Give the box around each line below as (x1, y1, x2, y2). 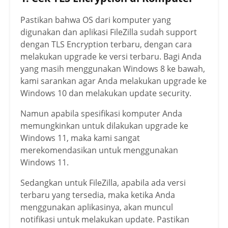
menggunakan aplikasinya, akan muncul (20, 202, 173, 213)
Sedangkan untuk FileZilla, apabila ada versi (20, 177, 186, 189)
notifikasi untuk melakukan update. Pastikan (20, 214, 189, 225)
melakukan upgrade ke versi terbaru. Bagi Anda (20, 51, 202, 63)
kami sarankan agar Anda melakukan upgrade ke (20, 75, 207, 87)
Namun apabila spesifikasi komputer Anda (20, 108, 182, 120)
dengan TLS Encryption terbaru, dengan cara (20, 39, 192, 50)
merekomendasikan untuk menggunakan (20, 145, 178, 156)
